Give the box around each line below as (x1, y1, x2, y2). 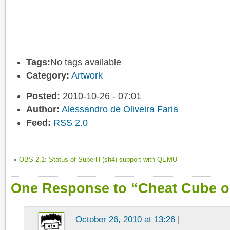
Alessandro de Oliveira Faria (62, 104, 178, 114)
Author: (26, 104, 60, 114)
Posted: (26, 90, 60, 101)
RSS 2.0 (53, 117, 88, 128)
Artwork (71, 70, 103, 81)
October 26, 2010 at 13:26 (75, 214, 175, 224)
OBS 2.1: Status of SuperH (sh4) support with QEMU (19, 155, 177, 163)
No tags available (50, 57, 121, 68)
